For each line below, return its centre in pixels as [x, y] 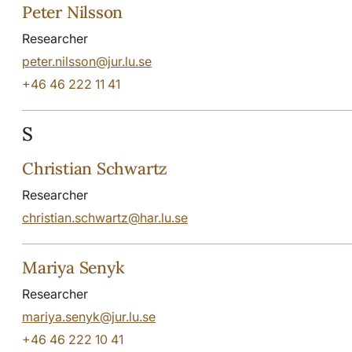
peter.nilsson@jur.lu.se [87, 61]
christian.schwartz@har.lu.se [105, 217]
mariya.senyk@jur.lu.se [89, 316]
